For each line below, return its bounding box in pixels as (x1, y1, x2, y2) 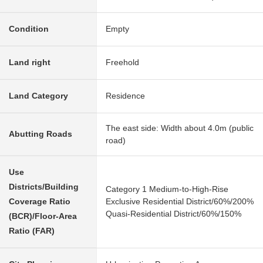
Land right (9, 58, 50, 68)
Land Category (9, 91, 68, 101)
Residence (106, 91, 145, 101)
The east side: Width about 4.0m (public (106, 123, 254, 133)
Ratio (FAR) (9, 226, 55, 236)
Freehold (106, 58, 139, 68)
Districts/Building (9, 182, 79, 192)
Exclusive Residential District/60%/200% (106, 197, 254, 207)
